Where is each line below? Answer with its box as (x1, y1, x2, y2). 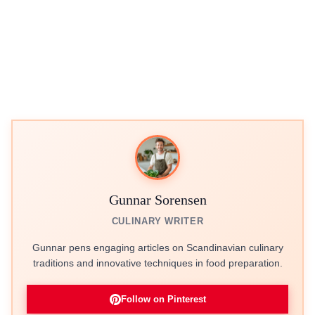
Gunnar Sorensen (108, 192, 207, 207)
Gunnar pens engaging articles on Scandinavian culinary (32, 242, 283, 253)
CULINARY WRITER (111, 216, 204, 226)
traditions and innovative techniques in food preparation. (32, 257, 283, 269)
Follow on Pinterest (120, 294, 206, 304)
